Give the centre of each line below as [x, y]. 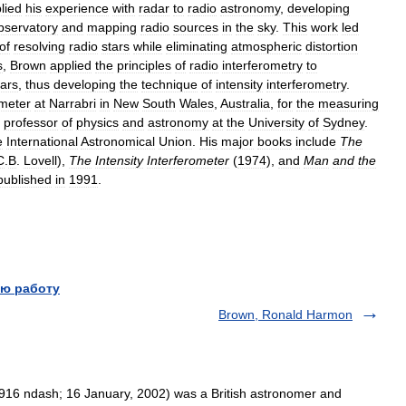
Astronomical [118, 141]
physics [97, 122]
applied [71, 65]
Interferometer [188, 160]
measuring [348, 103]
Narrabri [72, 103]
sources [196, 27]
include [316, 141]
